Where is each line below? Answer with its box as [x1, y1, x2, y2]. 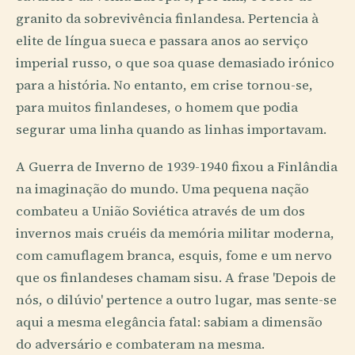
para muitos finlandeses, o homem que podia [16, 97, 298, 116]
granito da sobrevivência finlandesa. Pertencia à [16, 9, 319, 28]
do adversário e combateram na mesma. [16, 334, 265, 353]
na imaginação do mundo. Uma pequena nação [16, 179, 309, 198]
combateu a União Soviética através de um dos [16, 201, 305, 220]
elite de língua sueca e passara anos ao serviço [16, 31, 308, 50]
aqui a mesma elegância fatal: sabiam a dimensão [16, 312, 323, 331]
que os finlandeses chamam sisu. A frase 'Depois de [16, 268, 336, 287]
